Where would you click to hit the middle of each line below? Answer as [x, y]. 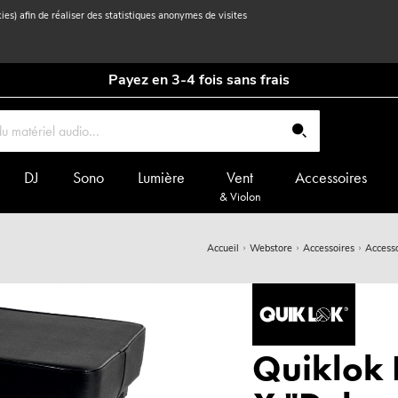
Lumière [162, 177]
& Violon [240, 196]
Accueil [223, 248]
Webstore [271, 248]
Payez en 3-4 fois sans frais [199, 80]
